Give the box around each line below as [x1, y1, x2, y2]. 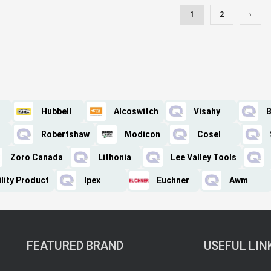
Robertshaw [41, 129, 90, 140]
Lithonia [98, 152, 131, 163]
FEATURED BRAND [27, 238, 124, 253]
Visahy [194, 106, 220, 117]
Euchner [157, 175, 189, 186]
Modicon [125, 129, 160, 140]
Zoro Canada [10, 152, 63, 163]
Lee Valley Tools [171, 152, 237, 163]
